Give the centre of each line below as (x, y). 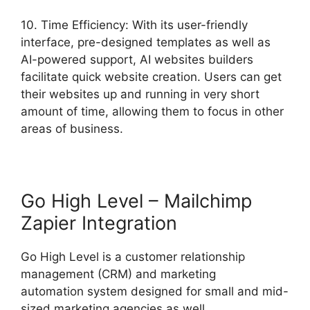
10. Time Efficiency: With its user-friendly (134, 25)
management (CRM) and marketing (118, 274)
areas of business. (72, 128)
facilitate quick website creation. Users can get (151, 76)
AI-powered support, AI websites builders (137, 59)
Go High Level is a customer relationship (133, 256)
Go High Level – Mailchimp (136, 201)
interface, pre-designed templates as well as (146, 42)
